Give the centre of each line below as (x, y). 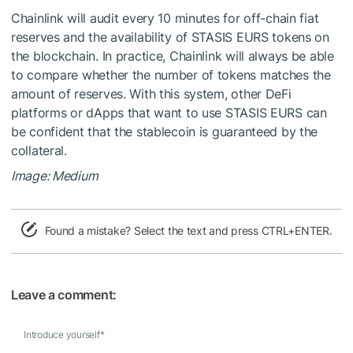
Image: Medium (55, 175)
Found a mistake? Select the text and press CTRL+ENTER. (188, 230)
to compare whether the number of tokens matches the (171, 74)
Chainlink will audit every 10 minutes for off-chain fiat (165, 18)
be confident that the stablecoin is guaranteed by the (165, 131)
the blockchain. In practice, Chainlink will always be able (173, 56)
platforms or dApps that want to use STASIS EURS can (169, 112)
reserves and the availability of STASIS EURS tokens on (170, 37)
